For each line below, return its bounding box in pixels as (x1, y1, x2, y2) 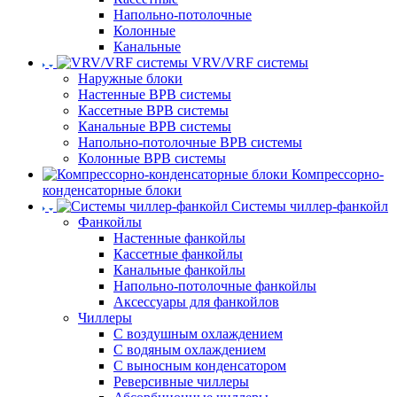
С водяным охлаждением (113, 342, 266, 357)
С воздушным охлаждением (113, 326, 283, 341)
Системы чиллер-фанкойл (231, 198, 388, 214)
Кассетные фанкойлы (113, 246, 243, 261)
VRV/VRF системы (191, 55, 308, 70)
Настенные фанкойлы (113, 230, 245, 245)
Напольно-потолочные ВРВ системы (78, 135, 302, 150)
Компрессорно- (292, 167, 384, 182)
